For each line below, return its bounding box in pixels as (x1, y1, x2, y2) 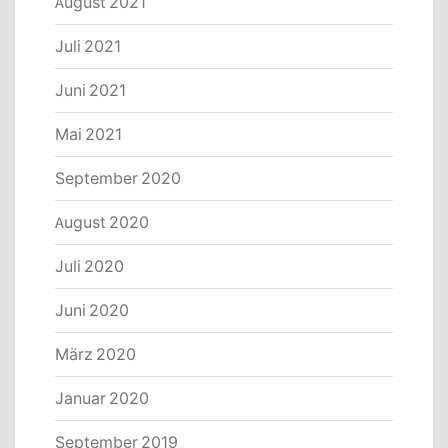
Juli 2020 (55, 255, 124, 276)
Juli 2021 (55, 35, 121, 56)
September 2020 (55, 167, 181, 188)
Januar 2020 (55, 387, 149, 408)
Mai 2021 (55, 123, 122, 144)
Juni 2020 (55, 299, 129, 320)
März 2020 (55, 343, 136, 364)
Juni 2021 (55, 79, 126, 100)
